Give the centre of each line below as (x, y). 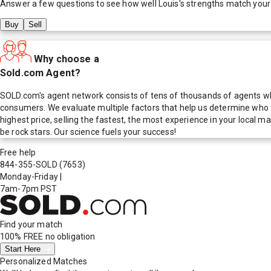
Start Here (24, 249)
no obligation (69, 236)
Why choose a (67, 59)
